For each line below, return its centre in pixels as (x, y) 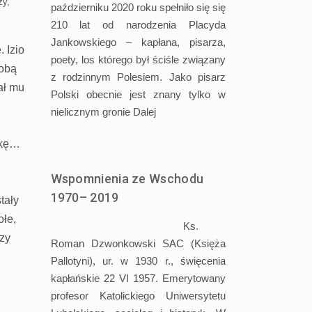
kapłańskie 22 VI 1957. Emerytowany (138, 278)
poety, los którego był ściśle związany (138, 59)
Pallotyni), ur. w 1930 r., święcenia (138, 260)
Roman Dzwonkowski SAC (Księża (138, 243)
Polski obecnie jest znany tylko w (138, 94)
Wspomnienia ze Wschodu (127, 178)
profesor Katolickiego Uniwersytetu (138, 295)
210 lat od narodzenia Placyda (138, 24)
